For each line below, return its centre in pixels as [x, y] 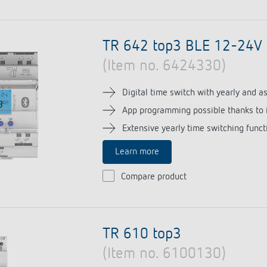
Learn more [137, 152]
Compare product [153, 177]
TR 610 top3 [142, 234]
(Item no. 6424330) [164, 66]
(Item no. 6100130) [164, 254]
